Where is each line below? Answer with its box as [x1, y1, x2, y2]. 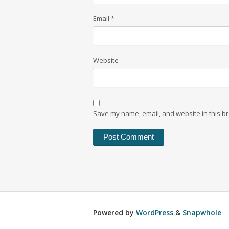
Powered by [93, 208, 136, 218]
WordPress [136, 208, 173, 218]
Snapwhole [182, 208, 221, 218]
